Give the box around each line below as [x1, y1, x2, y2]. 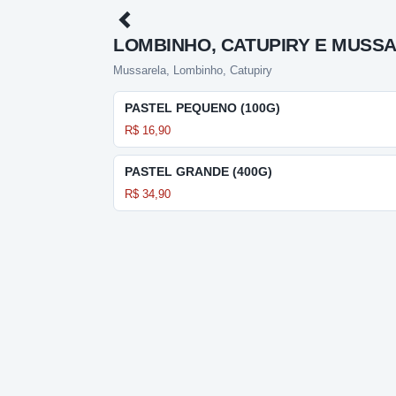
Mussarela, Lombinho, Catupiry [113, 64, 272, 77]
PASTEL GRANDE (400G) [125, 164, 272, 179]
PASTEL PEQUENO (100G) [125, 101, 280, 115]
